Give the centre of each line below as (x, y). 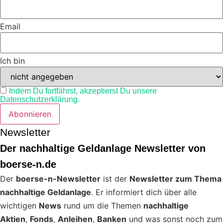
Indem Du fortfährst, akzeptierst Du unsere (83, 91)
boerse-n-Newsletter (58, 179)
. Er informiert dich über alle (144, 192)
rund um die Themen (102, 206)
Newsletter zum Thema (175, 179)
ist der (115, 179)
